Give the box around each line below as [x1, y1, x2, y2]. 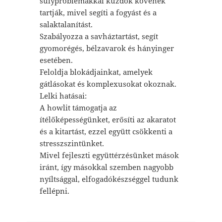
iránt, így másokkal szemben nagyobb [39, 162, 173, 172]
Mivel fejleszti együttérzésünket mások [39, 150, 179, 160]
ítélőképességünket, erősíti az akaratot [39, 114, 176, 124]
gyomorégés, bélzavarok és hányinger [39, 43, 174, 53]
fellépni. [39, 185, 69, 196]
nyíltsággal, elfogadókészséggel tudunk [39, 173, 178, 184]
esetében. [39, 55, 73, 65]
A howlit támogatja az [39, 102, 117, 112]
